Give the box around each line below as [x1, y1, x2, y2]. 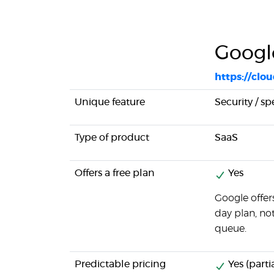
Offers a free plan [75, 168, 155, 178]
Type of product [75, 133, 149, 143]
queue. [215, 224, 246, 234]
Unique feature [75, 97, 145, 107]
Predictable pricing [75, 259, 166, 269]
